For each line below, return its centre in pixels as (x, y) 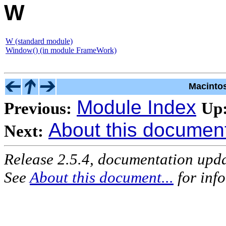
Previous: (38, 108)
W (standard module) (39, 41)
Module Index (136, 107)
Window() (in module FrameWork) (61, 50)
